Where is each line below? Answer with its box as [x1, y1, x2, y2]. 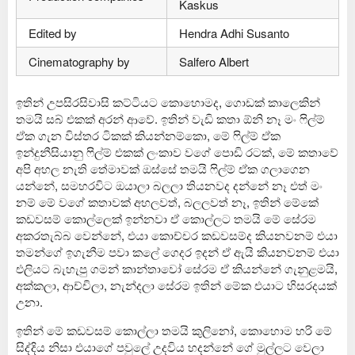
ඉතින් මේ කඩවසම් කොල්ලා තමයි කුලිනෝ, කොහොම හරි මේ [16, 322, 332, 339]
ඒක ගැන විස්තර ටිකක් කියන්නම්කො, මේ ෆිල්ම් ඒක [16, 127, 281, 144]
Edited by [29, 24, 77, 41]
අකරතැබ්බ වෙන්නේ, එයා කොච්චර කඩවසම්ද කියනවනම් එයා [16, 227, 338, 244]
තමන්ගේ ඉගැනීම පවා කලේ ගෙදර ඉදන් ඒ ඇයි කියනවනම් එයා [16, 243, 339, 261]
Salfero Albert [179, 52, 249, 70]
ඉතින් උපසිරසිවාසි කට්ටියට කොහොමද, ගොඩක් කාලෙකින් [16, 94, 320, 111]
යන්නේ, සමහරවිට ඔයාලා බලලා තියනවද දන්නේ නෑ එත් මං [16, 177, 323, 194]
